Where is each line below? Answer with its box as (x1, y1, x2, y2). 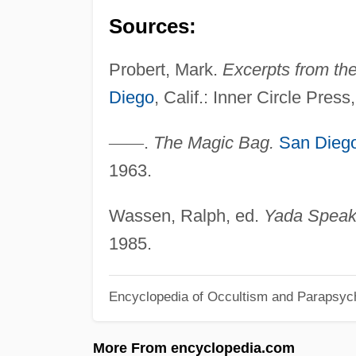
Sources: (108, 14, 196, 37)
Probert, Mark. (108, 59, 222, 79)
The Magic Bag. (153, 132, 274, 153)
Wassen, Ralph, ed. (108, 205, 264, 226)
